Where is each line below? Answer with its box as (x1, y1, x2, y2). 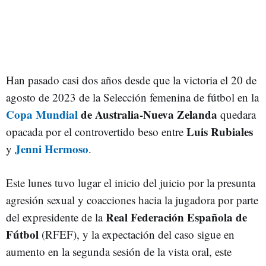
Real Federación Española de (106, 208, 247, 225)
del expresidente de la (6, 209, 106, 224)
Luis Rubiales (183, 123, 253, 140)
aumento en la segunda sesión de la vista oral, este (6, 243, 232, 259)
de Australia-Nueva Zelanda (78, 106, 217, 122)
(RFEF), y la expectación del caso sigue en (39, 226, 235, 242)
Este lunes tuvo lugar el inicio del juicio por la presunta (6, 175, 255, 190)
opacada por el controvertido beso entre (6, 123, 183, 139)
